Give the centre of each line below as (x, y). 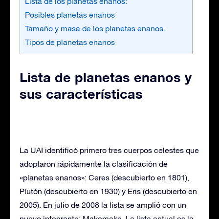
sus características (81, 94)
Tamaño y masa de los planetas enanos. (95, 28)
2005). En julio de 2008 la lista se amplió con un (103, 205)
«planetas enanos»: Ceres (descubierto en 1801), (104, 177)
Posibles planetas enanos (70, 14)
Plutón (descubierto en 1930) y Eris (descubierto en (108, 191)
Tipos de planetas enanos (70, 42)
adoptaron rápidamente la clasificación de (94, 164)
